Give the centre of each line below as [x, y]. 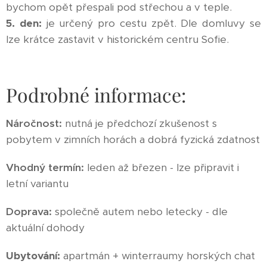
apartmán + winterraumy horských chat [158, 255]
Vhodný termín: [45, 167]
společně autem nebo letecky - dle [141, 211]
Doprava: [30, 211]
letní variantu [37, 183]
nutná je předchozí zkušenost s [139, 123]
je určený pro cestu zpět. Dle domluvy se [154, 23]
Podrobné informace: [96, 94]
